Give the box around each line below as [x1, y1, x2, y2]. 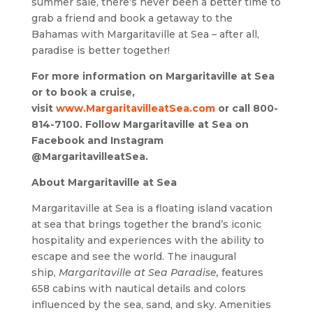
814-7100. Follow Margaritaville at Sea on [31, 117, 249, 131]
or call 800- [214, 101, 278, 115]
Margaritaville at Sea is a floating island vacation [31, 201, 272, 214]
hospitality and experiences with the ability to [31, 233, 264, 247]
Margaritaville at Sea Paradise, [58, 265, 219, 279]
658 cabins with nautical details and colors [31, 282, 246, 295]
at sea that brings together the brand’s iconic [31, 217, 261, 231]
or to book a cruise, [31, 85, 135, 99]
